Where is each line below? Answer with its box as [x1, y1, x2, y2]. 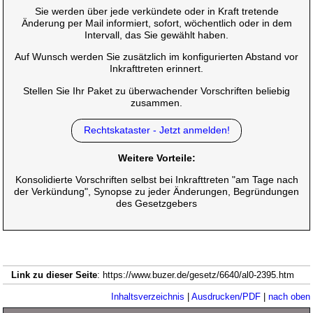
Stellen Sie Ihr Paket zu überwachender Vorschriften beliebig [23, 85, 290, 96]
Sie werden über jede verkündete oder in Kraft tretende [34, 6, 279, 17]
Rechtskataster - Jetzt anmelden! [83, 124, 230, 136]
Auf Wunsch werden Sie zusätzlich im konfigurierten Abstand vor [15, 51, 298, 63]
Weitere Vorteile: [117, 152, 196, 163]
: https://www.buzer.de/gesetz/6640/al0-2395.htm [96, 270, 303, 281]
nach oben [268, 291, 310, 303]
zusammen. [131, 96, 182, 108]
